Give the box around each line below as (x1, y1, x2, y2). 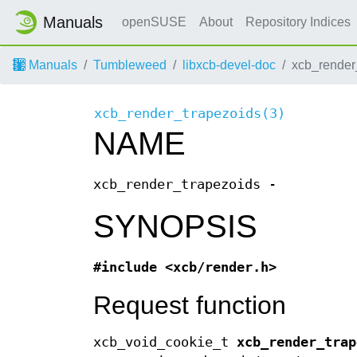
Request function (93, 291, 286, 320)
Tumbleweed (93, 58, 167, 72)
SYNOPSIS (93, 209, 257, 245)
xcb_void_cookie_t (93, 335, 237, 351)
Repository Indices (245, 15, 354, 29)
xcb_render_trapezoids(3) (94, 106, 285, 122)
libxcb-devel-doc (182, 58, 276, 72)
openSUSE (122, 15, 186, 29)
